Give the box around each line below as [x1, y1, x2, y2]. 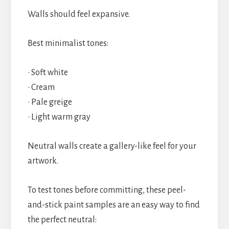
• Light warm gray [27, 112, 90, 122]
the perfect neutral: [27, 215, 97, 224]
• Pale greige [27, 97, 72, 107]
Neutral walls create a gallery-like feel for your [27, 141, 196, 151]
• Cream [27, 82, 55, 92]
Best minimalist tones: [27, 38, 108, 48]
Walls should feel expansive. [27, 9, 130, 19]
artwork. [27, 156, 58, 166]
